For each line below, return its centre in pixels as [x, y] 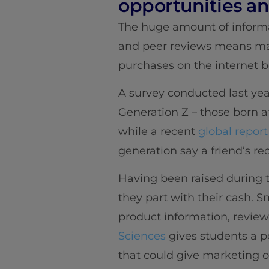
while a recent [158, 132]
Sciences [142, 236]
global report [233, 132]
